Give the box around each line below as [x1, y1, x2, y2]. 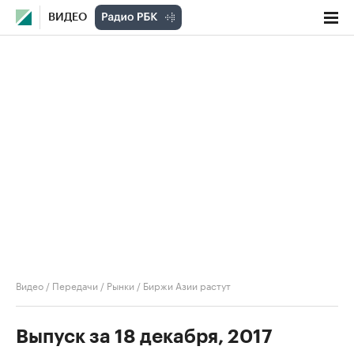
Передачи [52, 277, 98, 292]
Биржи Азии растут [143, 277, 231, 292]
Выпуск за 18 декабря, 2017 [16, 327, 273, 346]
